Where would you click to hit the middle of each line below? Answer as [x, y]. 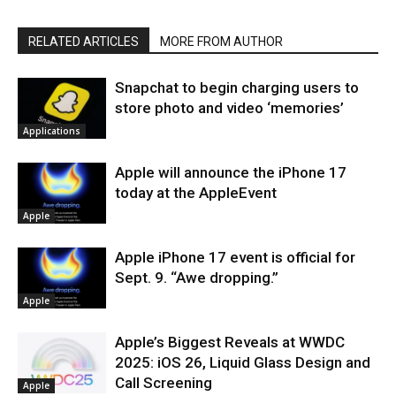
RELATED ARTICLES [84, 41]
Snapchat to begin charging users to [237, 87]
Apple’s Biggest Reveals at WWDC [230, 342]
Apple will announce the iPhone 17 [231, 172]
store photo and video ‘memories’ [229, 107]
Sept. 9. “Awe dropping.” [197, 277]
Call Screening [164, 382]
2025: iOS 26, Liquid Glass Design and [243, 362]
